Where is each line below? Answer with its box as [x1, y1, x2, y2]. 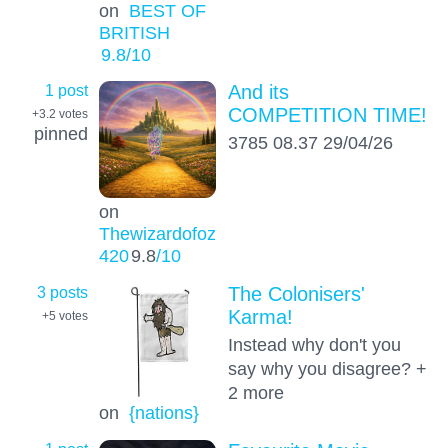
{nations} [128, 402, 199, 424]
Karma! [227, 305, 293, 328]
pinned [34, 123, 88, 145]
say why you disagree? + [227, 357, 427, 379]
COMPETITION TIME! [227, 104, 427, 127]
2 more [227, 381, 284, 403]
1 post [45, 81, 88, 100]
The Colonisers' [227, 282, 365, 305]
